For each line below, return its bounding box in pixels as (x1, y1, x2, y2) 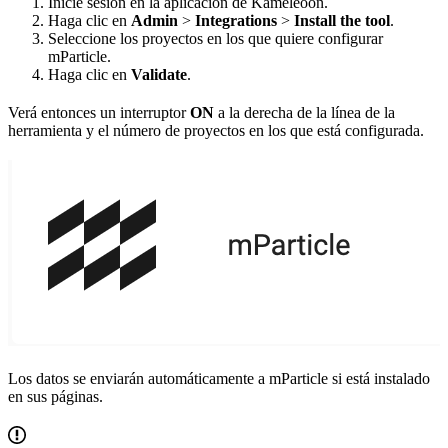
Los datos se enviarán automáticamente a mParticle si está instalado (8, 369, 430, 387)
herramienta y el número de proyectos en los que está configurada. (8, 121, 424, 139)
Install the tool (294, 11, 390, 29)
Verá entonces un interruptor (8, 103, 190, 121)
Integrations (195, 11, 277, 29)
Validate (131, 65, 187, 83)
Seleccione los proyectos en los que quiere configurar (48, 29, 383, 47)
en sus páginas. (8, 387, 103, 405)
